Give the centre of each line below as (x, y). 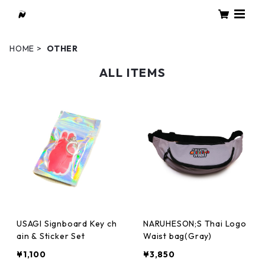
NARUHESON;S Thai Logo (195, 224)
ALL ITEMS (132, 72)
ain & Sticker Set (51, 236)
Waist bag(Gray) (177, 236)
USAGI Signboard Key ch (67, 224)
